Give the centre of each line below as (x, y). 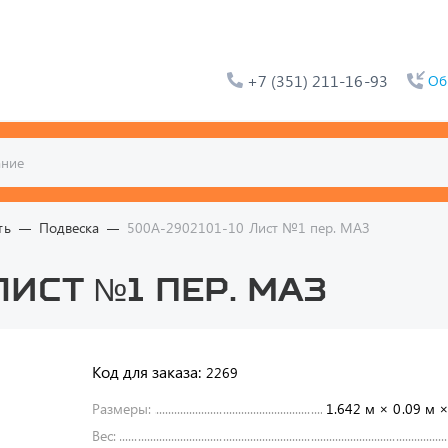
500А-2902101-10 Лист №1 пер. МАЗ (248, 227)
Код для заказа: (147, 371)
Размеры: (122, 408)
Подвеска (68, 227)
